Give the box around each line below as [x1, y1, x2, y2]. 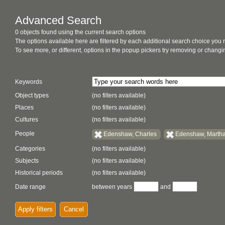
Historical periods [15, 169, 63, 176]
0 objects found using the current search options [15, 29, 146, 36]
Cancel [64, 205, 84, 213]
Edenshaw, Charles [103, 130, 157, 138]
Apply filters [18, 205, 53, 213]
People [15, 130, 35, 138]
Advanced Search [15, 14, 101, 27]
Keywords [15, 78, 42, 85]
